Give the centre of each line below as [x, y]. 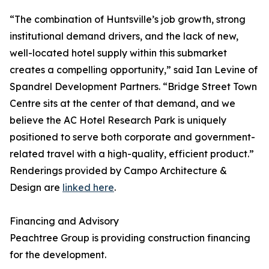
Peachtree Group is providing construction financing [130, 238]
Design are [36, 188]
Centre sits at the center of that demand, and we [122, 104]
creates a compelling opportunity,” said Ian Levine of [134, 70]
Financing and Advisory [64, 221]
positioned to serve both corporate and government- [132, 137]
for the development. [58, 255]
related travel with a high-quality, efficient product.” [132, 154]
